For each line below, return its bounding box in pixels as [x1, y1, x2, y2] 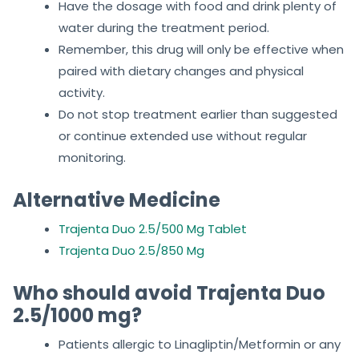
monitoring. [58, 149, 126, 167]
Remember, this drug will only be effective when [58, 41, 344, 58]
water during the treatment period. [58, 19, 269, 37]
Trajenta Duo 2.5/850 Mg [58, 242, 204, 260]
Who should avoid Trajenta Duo [13, 280, 325, 307]
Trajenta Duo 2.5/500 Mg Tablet [58, 220, 247, 238]
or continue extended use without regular [58, 127, 307, 145]
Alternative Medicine [13, 187, 220, 214]
